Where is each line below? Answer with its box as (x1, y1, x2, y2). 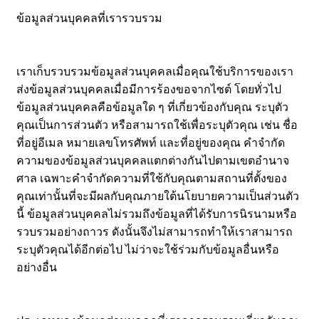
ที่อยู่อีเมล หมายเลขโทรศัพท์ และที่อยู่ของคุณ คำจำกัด (16, 137, 285, 150)
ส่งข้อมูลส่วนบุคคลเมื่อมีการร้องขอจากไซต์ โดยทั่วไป (16, 83, 281, 96)
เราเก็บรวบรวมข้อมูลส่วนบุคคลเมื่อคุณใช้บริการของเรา (16, 66, 293, 78)
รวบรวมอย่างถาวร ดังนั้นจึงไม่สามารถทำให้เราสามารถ (16, 226, 293, 239)
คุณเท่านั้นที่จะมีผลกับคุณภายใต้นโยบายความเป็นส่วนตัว (16, 190, 299, 203)
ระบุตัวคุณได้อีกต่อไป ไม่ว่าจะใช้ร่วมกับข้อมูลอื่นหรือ (16, 244, 279, 256)
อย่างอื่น (16, 261, 57, 274)
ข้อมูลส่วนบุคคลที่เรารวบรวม (16, 12, 162, 25)
